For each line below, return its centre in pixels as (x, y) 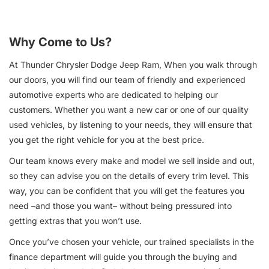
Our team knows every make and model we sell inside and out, (132, 160)
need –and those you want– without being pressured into (120, 205)
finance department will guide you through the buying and (123, 256)
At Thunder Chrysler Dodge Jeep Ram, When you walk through (133, 64)
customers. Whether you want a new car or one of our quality (129, 109)
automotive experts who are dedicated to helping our (113, 94)
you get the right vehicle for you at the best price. (107, 139)
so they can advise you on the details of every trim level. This (129, 175)
